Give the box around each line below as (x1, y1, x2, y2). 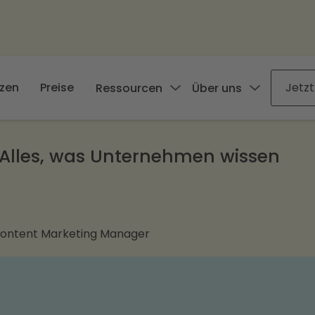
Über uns (192, 79, 242, 96)
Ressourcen (96, 79, 162, 96)
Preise (40, 79, 74, 96)
